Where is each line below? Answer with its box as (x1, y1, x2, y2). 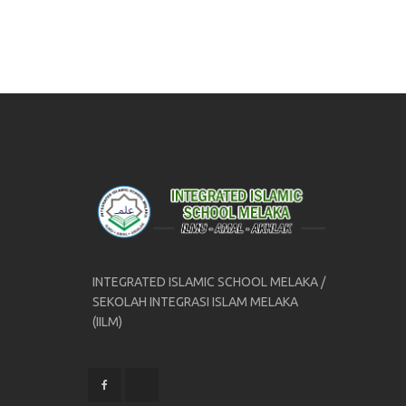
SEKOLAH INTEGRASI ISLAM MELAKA (92, 295, 298, 310)
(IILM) (92, 314, 122, 330)
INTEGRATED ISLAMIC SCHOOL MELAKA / (92, 275, 325, 290)
